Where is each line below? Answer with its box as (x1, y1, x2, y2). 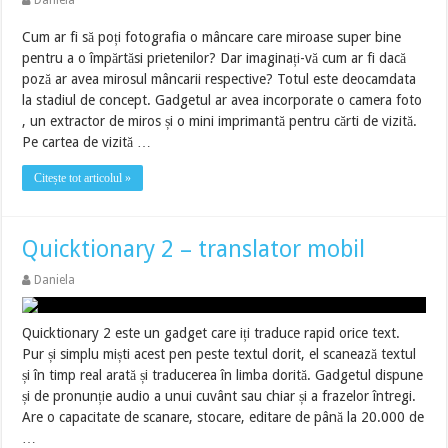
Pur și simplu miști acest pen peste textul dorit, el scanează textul (22, 346, 417, 362)
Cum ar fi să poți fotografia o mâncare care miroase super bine (22, 29, 402, 45)
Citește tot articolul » (34, 171, 132, 185)
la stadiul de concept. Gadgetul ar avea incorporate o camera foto (22, 92, 423, 108)
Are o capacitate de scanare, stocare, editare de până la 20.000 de (22, 409, 425, 425)
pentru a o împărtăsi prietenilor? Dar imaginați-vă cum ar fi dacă (22, 50, 407, 66)
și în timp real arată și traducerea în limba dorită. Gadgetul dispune (22, 367, 424, 383)
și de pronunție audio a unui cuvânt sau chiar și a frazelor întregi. (22, 388, 417, 404)
